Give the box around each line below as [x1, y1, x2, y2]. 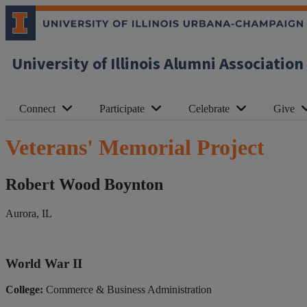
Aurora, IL [5, 207, 52, 219]
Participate [99, 103, 145, 114]
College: [5, 284, 43, 296]
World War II [5, 256, 82, 271]
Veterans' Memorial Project [5, 135, 265, 160]
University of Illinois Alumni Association [12, 52, 304, 76]
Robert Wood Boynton [5, 175, 163, 193]
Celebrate [188, 103, 230, 114]
